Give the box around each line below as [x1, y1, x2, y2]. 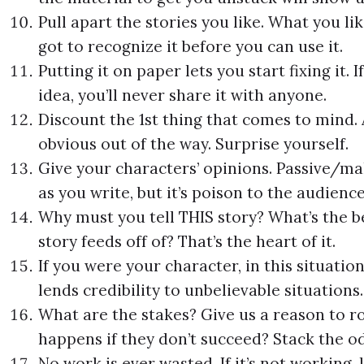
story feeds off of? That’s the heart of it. [38, 232, 336, 252]
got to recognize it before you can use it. [38, 37, 344, 57]
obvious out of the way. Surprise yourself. [38, 134, 349, 154]
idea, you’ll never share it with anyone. [38, 85, 327, 106]
